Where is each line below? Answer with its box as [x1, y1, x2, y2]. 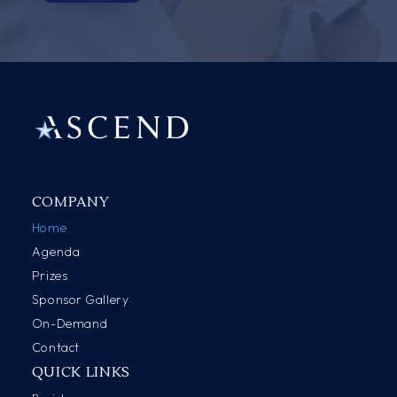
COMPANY [31, 193, 110, 212]
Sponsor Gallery [31, 292, 129, 308]
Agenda [31, 244, 81, 261]
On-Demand [31, 315, 108, 332]
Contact [31, 339, 80, 356]
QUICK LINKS [31, 363, 130, 382]
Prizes [31, 268, 68, 284]
